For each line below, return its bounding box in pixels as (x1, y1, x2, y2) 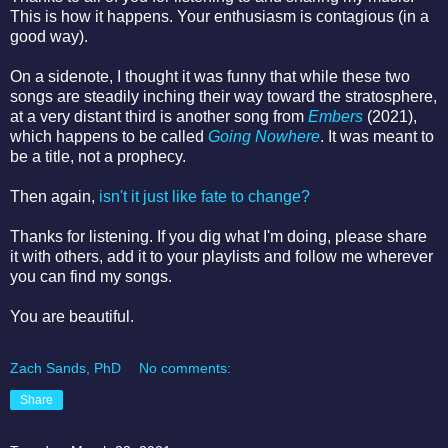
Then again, (10, 188, 99, 206)
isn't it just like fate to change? (99, 188, 310, 206)
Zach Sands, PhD (10, 360, 121, 377)
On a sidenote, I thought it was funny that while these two (10, 68, 410, 86)
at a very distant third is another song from (10, 108, 308, 126)
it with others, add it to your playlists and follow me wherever (10, 248, 433, 266)
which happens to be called (10, 128, 208, 146)
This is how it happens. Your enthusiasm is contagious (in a (10, 8, 429, 26)
